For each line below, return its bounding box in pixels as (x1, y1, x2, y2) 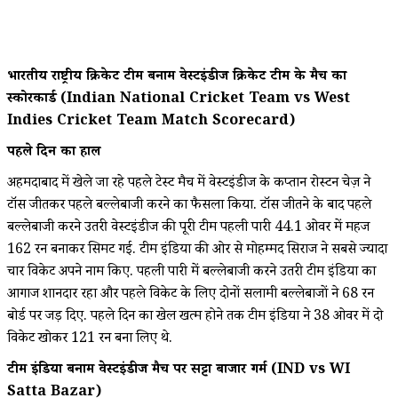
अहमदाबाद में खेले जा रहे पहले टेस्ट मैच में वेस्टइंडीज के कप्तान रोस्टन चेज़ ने (7, 172, 370, 195)
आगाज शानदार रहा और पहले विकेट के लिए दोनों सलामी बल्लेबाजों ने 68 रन (7, 283, 374, 306)
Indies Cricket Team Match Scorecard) (7, 110, 295, 133)
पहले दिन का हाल (7, 141, 100, 164)
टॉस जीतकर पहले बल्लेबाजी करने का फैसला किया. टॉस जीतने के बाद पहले (7, 195, 371, 218)
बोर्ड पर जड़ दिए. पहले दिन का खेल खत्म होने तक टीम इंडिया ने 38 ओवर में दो (7, 306, 383, 329)
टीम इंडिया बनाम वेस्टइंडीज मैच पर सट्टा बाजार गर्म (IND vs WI (7, 359, 350, 382)
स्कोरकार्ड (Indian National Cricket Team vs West (7, 88, 350, 111)
